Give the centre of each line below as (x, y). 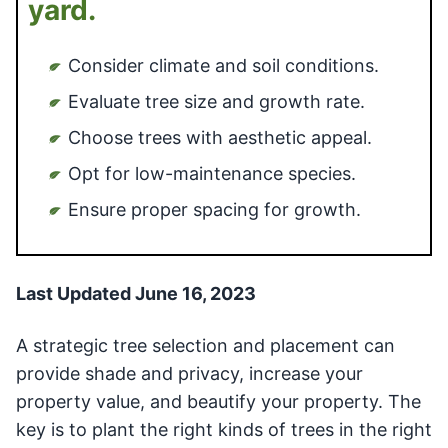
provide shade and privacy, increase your (189, 373)
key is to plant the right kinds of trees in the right (224, 429)
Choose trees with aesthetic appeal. (220, 137)
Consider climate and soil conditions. (223, 65)
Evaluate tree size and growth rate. (216, 101)
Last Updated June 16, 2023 (136, 293)
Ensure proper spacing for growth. (214, 209)
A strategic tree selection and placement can (205, 345)
